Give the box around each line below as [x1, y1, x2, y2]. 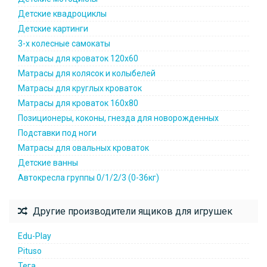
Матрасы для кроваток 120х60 [18, 54, 138, 63]
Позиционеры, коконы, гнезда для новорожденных [18, 113, 219, 123]
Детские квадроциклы [18, 9, 107, 18]
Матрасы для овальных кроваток [18, 143, 149, 153]
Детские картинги [18, 24, 88, 33]
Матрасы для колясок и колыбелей [18, 69, 156, 78]
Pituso [18, 246, 42, 256]
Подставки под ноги [18, 128, 97, 138]
